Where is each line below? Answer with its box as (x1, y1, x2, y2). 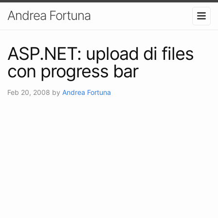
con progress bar (7, 60, 138, 82)
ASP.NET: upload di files (7, 42, 194, 64)
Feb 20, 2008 (7, 88, 52, 96)
